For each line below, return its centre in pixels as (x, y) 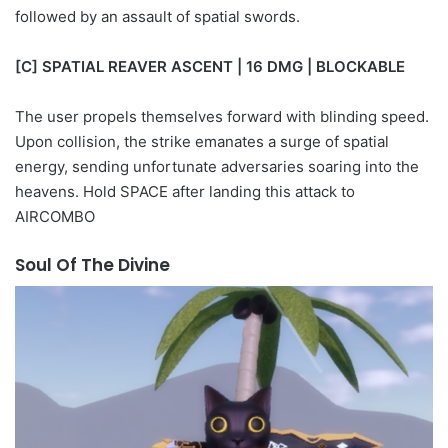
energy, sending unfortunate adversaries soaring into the (217, 167)
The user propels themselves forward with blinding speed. (222, 117)
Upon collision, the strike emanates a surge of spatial (202, 142)
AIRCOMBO (55, 217)
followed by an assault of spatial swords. (157, 17)
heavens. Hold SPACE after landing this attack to (185, 192)
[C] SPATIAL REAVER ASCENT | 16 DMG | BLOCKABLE (210, 67)
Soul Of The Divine (92, 265)
